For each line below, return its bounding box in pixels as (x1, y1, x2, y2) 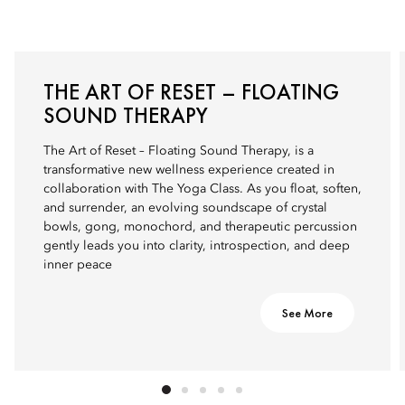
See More (282, 305, 333, 321)
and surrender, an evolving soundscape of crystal (43, 202, 327, 214)
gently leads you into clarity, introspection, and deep (43, 240, 350, 252)
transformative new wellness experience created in (43, 164, 334, 176)
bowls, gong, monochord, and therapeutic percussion (43, 221, 357, 233)
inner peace (43, 259, 112, 271)
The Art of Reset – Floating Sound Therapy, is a (43, 145, 314, 157)
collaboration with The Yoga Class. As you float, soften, (43, 183, 362, 195)
